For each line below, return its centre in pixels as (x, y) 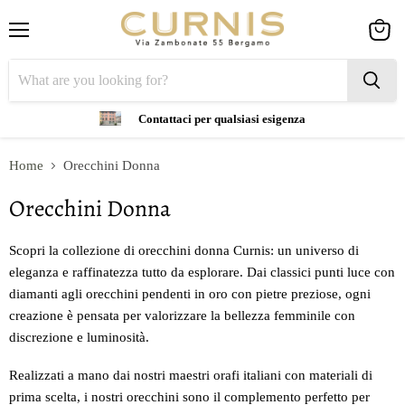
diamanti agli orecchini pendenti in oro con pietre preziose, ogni (190, 294)
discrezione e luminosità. (79, 338)
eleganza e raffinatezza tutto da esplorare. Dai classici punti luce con (202, 273)
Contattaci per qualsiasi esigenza (222, 118)
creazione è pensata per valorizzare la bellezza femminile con (182, 316)
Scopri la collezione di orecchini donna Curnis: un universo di (184, 251)
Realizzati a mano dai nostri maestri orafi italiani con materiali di (191, 376)
